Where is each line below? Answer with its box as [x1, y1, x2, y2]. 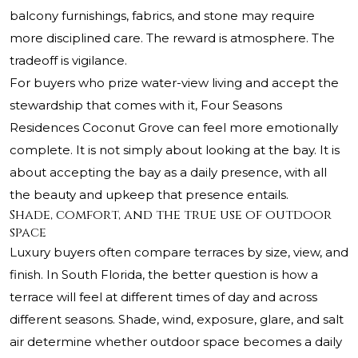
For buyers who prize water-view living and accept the [10, 75, 339, 91]
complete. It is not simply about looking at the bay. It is [10, 142, 340, 158]
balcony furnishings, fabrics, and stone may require [10, 8, 315, 24]
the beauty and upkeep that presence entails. [10, 187, 288, 203]
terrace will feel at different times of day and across [10, 289, 317, 305]
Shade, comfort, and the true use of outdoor [10, 206, 332, 225]
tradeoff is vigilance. [10, 53, 127, 69]
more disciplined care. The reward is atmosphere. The [10, 30, 335, 46]
